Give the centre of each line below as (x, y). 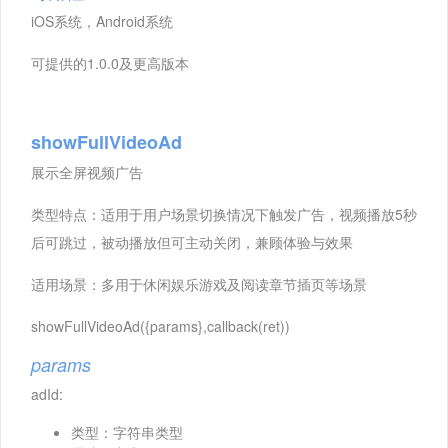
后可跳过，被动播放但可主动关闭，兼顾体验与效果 (192, 241)
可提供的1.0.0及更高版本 (110, 62)
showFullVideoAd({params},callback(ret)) (160, 325)
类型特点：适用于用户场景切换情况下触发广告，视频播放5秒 (224, 213)
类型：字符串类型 (127, 431)
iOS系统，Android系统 (102, 20)
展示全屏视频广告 (87, 171)
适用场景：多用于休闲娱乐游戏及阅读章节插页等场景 (199, 283)
